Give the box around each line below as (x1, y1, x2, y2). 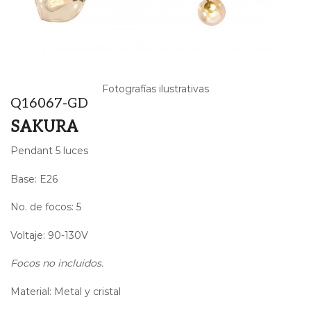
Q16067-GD (10, 95, 88, 112)
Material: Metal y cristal (10, 285, 121, 298)
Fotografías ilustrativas (102, 83, 209, 95)
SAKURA (10, 118, 78, 137)
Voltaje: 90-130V (10, 228, 88, 242)
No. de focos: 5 (10, 201, 81, 214)
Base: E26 (10, 172, 58, 185)
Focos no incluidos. (10, 257, 103, 270)
